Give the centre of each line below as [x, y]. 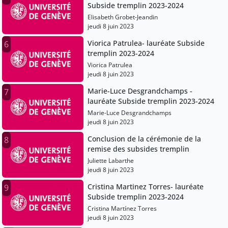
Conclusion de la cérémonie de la [144, 139]
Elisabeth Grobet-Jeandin [123, 17]
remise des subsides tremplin [138, 149]
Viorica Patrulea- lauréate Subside [146, 43]
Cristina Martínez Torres [122, 209]
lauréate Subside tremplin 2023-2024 [151, 101]
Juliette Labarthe [111, 161]
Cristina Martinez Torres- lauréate [146, 187]
